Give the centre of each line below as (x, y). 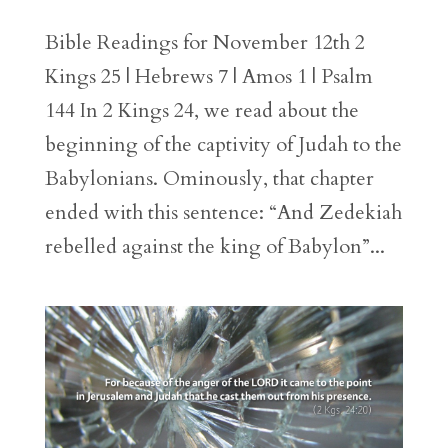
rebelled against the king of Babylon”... (214, 247)
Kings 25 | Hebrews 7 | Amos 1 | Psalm (208, 77)
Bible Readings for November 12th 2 (204, 43)
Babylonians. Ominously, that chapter (209, 179)
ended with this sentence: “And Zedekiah (223, 213)
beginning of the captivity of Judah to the (223, 145)
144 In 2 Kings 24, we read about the (201, 111)
